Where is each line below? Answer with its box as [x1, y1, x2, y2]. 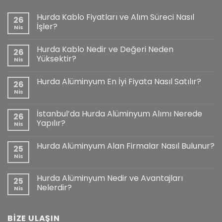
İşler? [37, 21, 57, 32]
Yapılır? [37, 117, 65, 129]
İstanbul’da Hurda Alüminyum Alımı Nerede [37, 108, 202, 119]
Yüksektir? [37, 53, 76, 64]
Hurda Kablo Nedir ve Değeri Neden [37, 44, 173, 55]
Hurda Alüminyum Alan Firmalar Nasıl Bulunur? [37, 140, 215, 152]
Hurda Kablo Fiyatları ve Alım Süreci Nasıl [37, 11, 194, 23]
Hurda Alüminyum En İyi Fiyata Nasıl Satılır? [37, 76, 201, 87]
